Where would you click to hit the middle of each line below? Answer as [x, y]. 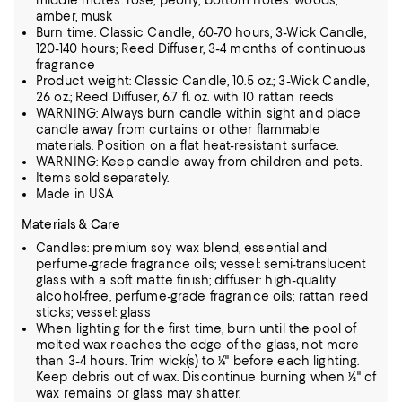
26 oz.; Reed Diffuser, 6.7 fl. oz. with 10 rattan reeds [185, 97]
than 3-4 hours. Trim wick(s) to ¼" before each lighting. [198, 361]
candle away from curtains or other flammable [178, 129]
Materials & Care [71, 224]
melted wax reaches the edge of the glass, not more [198, 345]
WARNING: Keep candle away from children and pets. [199, 162]
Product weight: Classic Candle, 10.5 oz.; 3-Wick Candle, [203, 81]
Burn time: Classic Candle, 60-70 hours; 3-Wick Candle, [201, 32]
